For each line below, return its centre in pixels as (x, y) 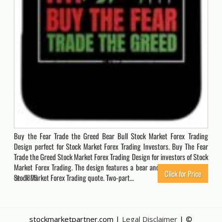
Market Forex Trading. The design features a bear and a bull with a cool (111, 167)
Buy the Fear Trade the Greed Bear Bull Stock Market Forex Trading (111, 136)
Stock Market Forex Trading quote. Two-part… (74, 178)
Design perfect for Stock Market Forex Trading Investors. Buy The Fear (111, 146)
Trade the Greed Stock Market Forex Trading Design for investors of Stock (111, 157)
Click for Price (183, 174)
